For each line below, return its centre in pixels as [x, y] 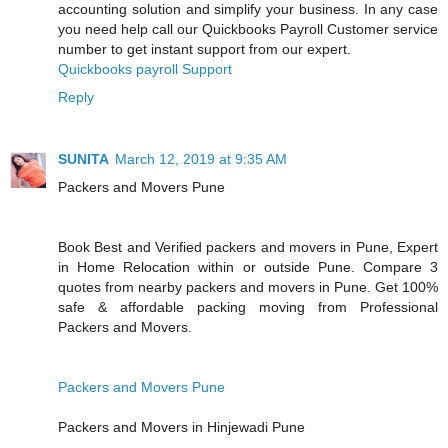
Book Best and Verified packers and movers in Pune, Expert [248, 246]
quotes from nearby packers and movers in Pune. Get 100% [248, 286]
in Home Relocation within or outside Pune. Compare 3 [248, 266]
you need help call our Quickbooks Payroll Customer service [248, 28]
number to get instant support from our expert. [204, 48]
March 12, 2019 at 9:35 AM [201, 158]
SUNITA [83, 158]
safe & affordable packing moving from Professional [248, 306]
